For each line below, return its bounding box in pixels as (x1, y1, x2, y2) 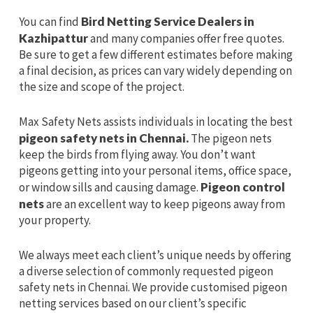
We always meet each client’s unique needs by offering (18, 247, 291, 263)
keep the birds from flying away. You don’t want (18, 146, 256, 162)
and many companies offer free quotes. (89, 30, 284, 46)
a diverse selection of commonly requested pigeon (18, 263, 273, 279)
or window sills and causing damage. (18, 179, 201, 195)
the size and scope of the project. (18, 78, 184, 94)
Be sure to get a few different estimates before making (18, 46, 293, 62)
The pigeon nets (188, 130, 272, 146)
